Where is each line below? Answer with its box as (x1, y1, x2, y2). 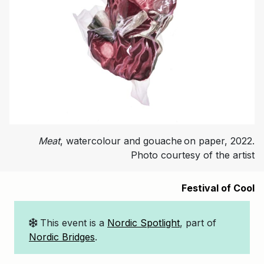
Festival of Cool (181, 182, 255, 194)
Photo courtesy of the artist (131, 149, 255, 161)
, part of (180, 217, 216, 229)
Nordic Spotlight (107, 217, 180, 229)
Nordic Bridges (29, 231, 95, 243)
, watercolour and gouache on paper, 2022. (60, 135, 255, 147)
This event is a (37, 217, 107, 229)
